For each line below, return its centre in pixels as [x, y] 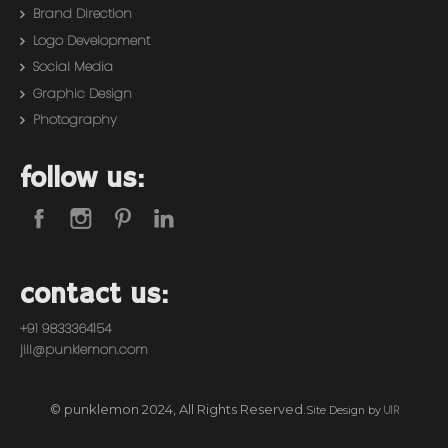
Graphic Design [82, 93]
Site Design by [344, 410]
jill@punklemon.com [84, 349]
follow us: [82, 179]
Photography [75, 119]
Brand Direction [82, 13]
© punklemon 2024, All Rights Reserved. [177, 408]
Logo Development [91, 40]
